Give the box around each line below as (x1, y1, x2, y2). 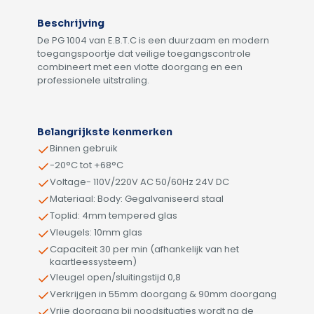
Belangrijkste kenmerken (37, 125, 172, 138)
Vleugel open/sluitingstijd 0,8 (50, 271, 181, 284)
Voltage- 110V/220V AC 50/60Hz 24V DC (50, 175, 229, 189)
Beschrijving (37, 17, 104, 29)
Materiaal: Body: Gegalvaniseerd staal (50, 192, 224, 205)
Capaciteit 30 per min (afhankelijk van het (50, 243, 239, 256)
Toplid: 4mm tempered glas (50, 209, 177, 222)
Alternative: (37, 111, 90, 125)
